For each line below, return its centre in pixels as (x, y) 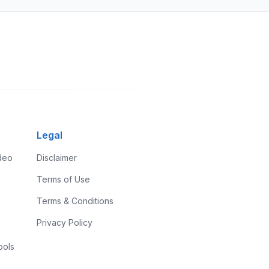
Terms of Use (63, 179)
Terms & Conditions (75, 201)
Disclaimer (56, 158)
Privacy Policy (64, 222)
